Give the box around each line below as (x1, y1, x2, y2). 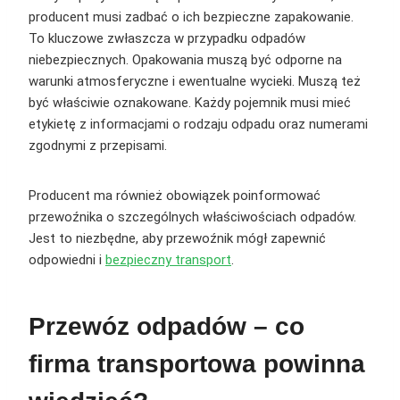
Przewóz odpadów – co (29, 312, 304, 341)
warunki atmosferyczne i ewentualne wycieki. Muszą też (29, 73, 361, 90)
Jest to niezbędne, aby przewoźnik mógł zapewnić (29, 230, 326, 247)
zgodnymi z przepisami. (29, 137, 167, 154)
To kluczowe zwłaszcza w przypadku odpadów (29, 30, 305, 47)
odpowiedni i (29, 252, 105, 269)
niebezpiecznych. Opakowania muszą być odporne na (29, 52, 342, 69)
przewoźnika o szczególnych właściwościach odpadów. (29, 209, 356, 226)
